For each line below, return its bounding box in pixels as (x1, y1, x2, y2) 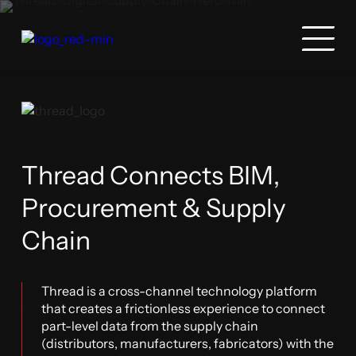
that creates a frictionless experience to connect (41, 300, 326, 316)
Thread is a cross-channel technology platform (41, 283, 318, 299)
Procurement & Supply (21, 192, 287, 223)
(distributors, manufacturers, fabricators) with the (41, 335, 335, 351)
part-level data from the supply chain (41, 318, 259, 334)
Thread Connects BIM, (21, 160, 281, 191)
